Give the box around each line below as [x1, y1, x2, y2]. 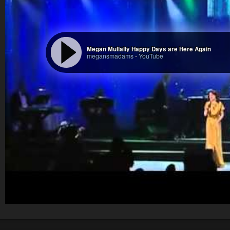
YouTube [138, 51, 163, 61]
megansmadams [86, 51, 133, 61]
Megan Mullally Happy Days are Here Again [86, 45, 211, 54]
